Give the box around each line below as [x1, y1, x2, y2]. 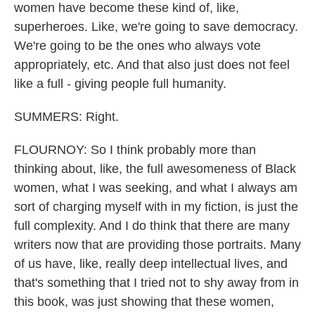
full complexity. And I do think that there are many [14, 219, 290, 233]
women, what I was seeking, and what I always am [14, 181, 297, 195]
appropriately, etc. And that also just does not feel [14, 58, 290, 72]
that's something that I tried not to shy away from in [14, 276, 299, 290]
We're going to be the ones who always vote [14, 39, 261, 53]
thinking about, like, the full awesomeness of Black [14, 162, 296, 176]
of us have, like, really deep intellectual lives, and [14, 257, 288, 271]
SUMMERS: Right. [14, 110, 119, 124]
